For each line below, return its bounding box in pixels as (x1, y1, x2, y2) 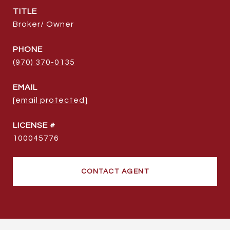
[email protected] (13, 96, 88, 104)
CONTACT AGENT (81, 168, 149, 175)
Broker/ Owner (13, 20, 74, 28)
